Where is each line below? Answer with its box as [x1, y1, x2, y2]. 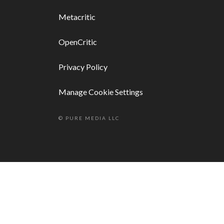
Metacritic [58, 12, 95, 22]
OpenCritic [58, 37, 97, 47]
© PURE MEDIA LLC [58, 115, 119, 121]
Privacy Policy [58, 62, 107, 72]
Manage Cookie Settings [58, 87, 143, 97]
